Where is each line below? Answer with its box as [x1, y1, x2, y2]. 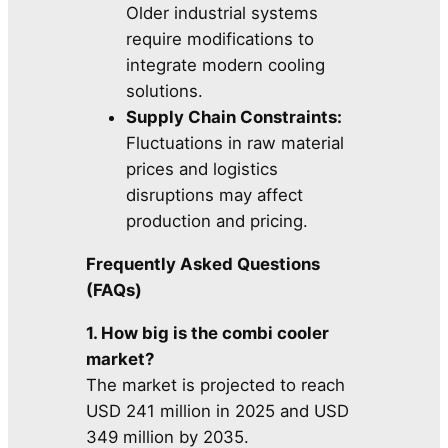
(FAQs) [86, 280, 143, 301]
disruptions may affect [126, 185, 304, 206]
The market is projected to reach [86, 374, 346, 395]
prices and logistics [126, 159, 279, 180]
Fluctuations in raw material [126, 133, 345, 154]
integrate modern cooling [126, 55, 326, 76]
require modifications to [126, 29, 315, 50]
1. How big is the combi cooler [86, 322, 330, 343]
